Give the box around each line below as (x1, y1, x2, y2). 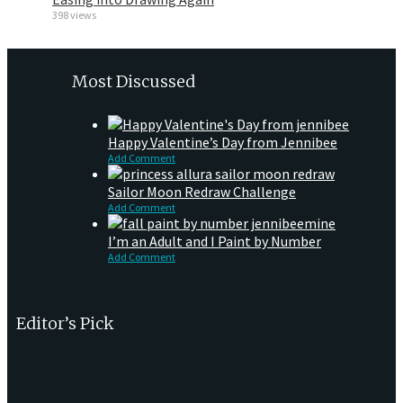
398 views (52, 8, 96, 22)
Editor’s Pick (16, 313, 114, 335)
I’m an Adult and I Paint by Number (108, 232, 321, 251)
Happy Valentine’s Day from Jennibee (108, 133, 337, 152)
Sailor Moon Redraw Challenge (108, 183, 296, 201)
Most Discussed (72, 71, 195, 93)
